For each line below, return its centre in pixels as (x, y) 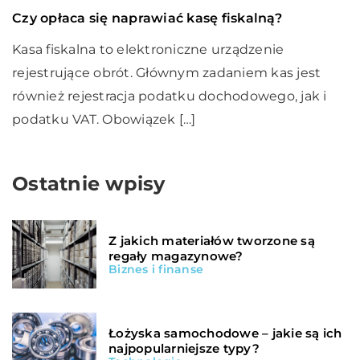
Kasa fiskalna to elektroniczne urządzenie (148, 49)
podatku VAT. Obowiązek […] (104, 119)
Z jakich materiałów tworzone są (212, 240)
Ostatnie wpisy (89, 183)
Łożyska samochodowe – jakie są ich (225, 333)
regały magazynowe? (176, 256)
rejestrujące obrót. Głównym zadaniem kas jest (167, 72)
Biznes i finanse (156, 269)
